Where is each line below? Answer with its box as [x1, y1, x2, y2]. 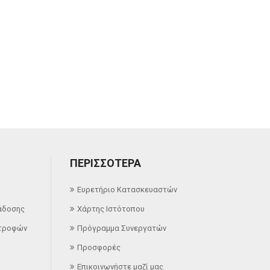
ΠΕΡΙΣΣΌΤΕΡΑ [69, 156, 141, 169]
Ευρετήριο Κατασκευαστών [77, 184, 177, 194]
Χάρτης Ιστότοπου [77, 204, 145, 213]
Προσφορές [77, 242, 121, 252]
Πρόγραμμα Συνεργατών [77, 223, 166, 233]
